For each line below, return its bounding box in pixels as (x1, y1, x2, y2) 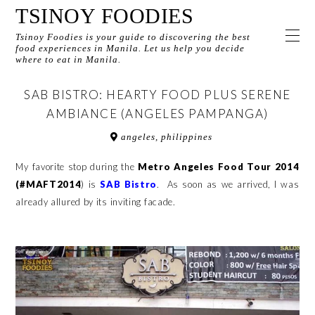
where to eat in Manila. (15, 54, 122, 65)
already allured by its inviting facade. (15, 196, 179, 207)
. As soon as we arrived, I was (157, 179, 300, 190)
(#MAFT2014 (15, 179, 82, 190)
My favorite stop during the (15, 161, 138, 172)
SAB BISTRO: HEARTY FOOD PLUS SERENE (24, 87, 291, 102)
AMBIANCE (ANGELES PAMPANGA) (46, 106, 269, 121)
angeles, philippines (117, 131, 212, 142)
